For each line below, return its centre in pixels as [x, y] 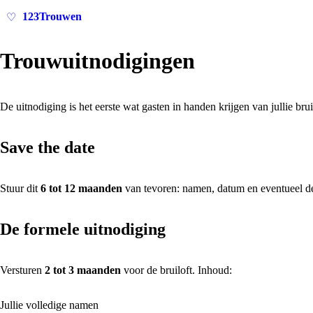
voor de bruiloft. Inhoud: [176, 270]
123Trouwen [52, 16]
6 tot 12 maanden [81, 188]
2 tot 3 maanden [83, 270]
